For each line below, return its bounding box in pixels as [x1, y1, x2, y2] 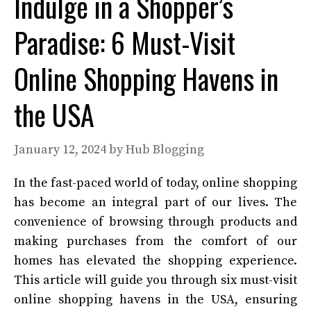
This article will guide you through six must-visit [14, 272, 297, 289]
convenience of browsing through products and [14, 214, 297, 230]
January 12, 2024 [14, 142, 106, 158]
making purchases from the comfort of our [14, 233, 297, 250]
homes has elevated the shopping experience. [14, 253, 297, 269]
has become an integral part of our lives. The [14, 194, 297, 211]
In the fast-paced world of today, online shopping [14, 175, 297, 192]
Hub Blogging [126, 142, 204, 158]
